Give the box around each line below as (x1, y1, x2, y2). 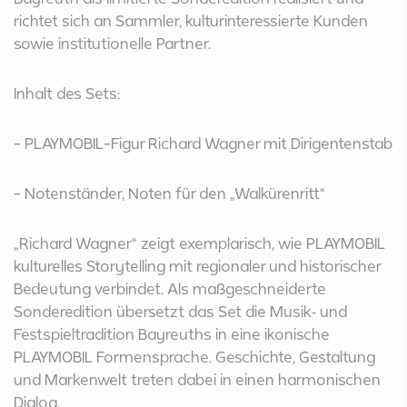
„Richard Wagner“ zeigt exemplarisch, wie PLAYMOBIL (14, 234, 385, 252)
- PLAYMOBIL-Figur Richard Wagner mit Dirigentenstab (14, 134, 392, 152)
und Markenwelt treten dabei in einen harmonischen (14, 371, 381, 388)
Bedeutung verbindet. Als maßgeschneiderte (14, 280, 326, 297)
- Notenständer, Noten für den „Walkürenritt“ (14, 184, 325, 202)
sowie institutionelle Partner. (14, 35, 211, 52)
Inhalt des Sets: (14, 84, 120, 102)
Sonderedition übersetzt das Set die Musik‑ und (14, 303, 347, 320)
